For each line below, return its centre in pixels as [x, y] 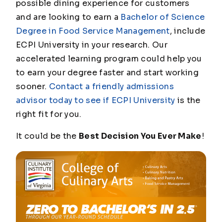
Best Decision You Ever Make [140, 136]
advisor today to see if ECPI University [96, 100]
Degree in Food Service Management [93, 31]
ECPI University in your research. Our [92, 45]
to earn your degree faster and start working [108, 72]
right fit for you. [49, 114]
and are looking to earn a [68, 17]
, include [188, 31]
